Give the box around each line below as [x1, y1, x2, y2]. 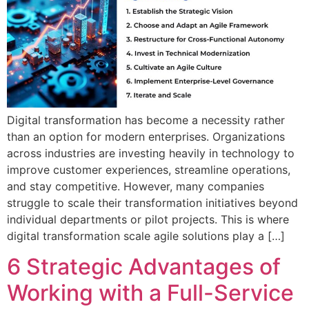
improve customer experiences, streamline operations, [7, 162, 290, 177]
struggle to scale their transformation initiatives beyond [7, 195, 298, 210]
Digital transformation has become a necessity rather [7, 112, 285, 127]
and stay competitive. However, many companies [7, 179, 264, 193]
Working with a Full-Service [7, 279, 294, 307]
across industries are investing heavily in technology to [7, 146, 295, 160]
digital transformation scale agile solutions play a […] [7, 228, 285, 243]
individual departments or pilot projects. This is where [7, 212, 289, 226]
